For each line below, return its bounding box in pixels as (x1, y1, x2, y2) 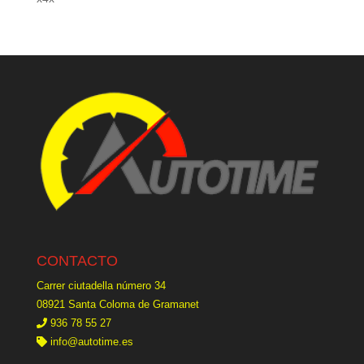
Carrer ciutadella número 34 (36, 279, 166, 292)
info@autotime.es (50, 336, 133, 349)
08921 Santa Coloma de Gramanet (36, 298, 199, 311)
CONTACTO (36, 253, 118, 270)
